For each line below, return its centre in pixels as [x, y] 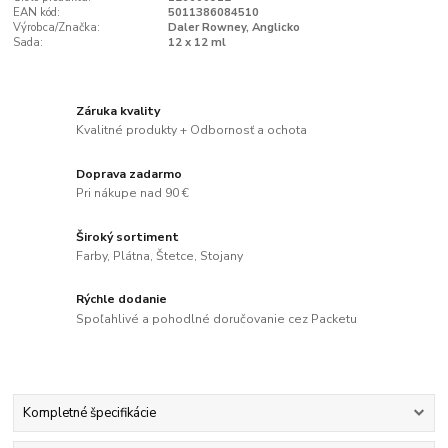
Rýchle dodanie [122, 299]
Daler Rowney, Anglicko [233, 28]
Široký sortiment [128, 236]
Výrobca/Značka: [57, 28]
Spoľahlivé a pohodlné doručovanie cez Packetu [217, 319]
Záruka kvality [118, 110]
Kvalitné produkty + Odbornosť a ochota [192, 130]
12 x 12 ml [196, 43]
